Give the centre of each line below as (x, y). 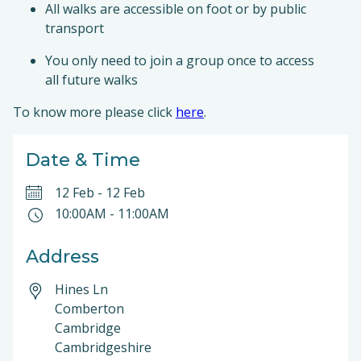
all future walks (91, 80)
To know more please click (94, 112)
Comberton (89, 309)
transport (77, 28)
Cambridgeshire (105, 347)
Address (62, 257)
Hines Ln (81, 289)
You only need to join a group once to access (180, 60)
